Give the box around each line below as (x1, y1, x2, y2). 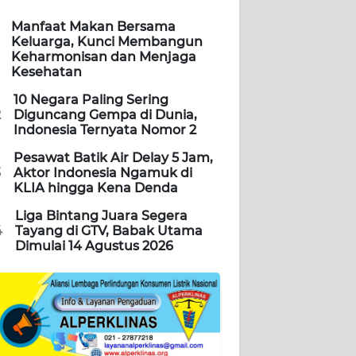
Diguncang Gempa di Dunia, (14, 107, 197, 123)
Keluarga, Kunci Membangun (11, 34, 203, 50)
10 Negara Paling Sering (14, 92, 168, 108)
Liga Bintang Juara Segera (15, 208, 188, 224)
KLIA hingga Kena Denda (14, 180, 178, 196)
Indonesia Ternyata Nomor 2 (14, 122, 196, 138)
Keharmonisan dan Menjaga (11, 49, 196, 65)
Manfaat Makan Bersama (11, 19, 176, 35)
